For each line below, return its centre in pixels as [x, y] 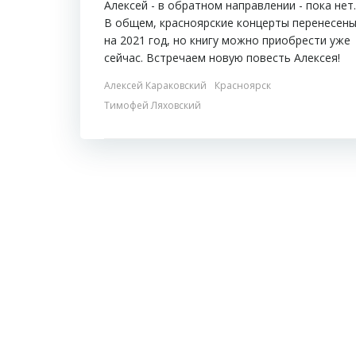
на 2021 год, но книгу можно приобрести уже [227, 41]
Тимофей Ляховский [153, 106]
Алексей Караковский [155, 86]
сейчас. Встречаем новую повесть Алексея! [222, 58]
